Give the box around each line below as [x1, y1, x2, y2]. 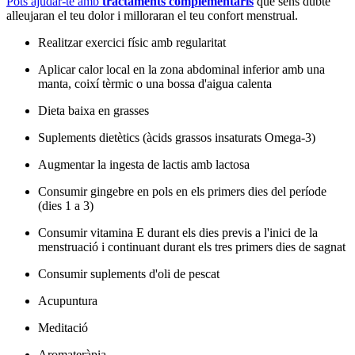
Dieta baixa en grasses [38, 103, 149, 117]
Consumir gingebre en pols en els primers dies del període [38, 184, 326, 198]
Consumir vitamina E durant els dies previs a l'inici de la [38, 225, 318, 239]
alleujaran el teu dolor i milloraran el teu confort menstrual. [6, 8, 298, 22]
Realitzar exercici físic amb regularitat [38, 35, 226, 49]
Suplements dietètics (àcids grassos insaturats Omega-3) [38, 130, 315, 144]
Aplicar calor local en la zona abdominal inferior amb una [38, 62, 325, 76]
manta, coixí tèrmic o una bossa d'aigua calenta [38, 76, 272, 90]
